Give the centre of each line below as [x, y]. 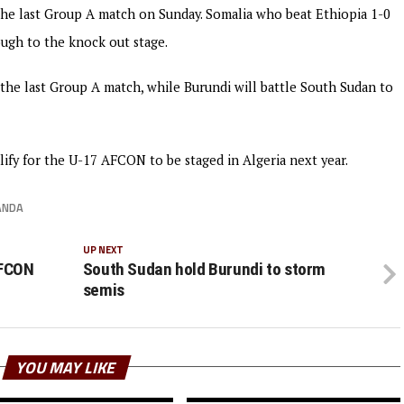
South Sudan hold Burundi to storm [204, 269]
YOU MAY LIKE [67, 367]
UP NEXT [103, 249]
